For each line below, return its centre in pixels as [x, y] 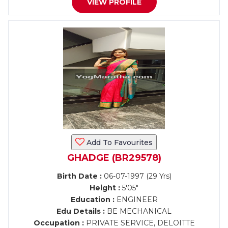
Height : [105, 188]
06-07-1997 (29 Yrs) [136, 176]
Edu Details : [81, 211]
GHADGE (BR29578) [114, 158]
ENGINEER [136, 199]
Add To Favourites [119, 142]
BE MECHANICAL [138, 211]
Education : [92, 199]
